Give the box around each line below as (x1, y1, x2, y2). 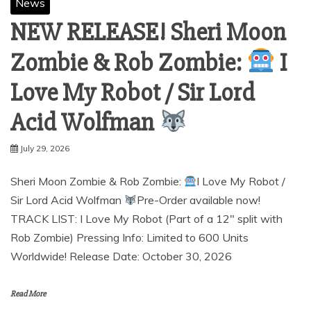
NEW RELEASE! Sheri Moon (10, 17, 286, 49)
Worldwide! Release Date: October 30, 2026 (10, 249, 232, 263)
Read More (10, 288, 46, 299)
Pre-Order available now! (137, 192, 261, 207)
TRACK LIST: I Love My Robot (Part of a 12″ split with (10, 211, 283, 226)
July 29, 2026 (20, 142, 69, 153)
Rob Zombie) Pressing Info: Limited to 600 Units (10, 230, 249, 244)
